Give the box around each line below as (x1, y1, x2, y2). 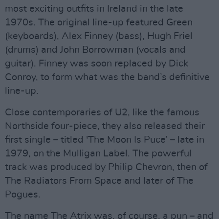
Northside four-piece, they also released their (5, 121, 205, 131)
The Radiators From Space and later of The (5, 176, 194, 186)
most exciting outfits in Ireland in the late (5, 4, 183, 14)
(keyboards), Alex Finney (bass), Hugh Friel (5, 31, 193, 41)
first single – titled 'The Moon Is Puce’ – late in (5, 135, 204, 145)
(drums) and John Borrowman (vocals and (5, 45, 186, 55)
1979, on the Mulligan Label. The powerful (5, 149, 192, 158)
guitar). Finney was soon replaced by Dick (5, 59, 188, 68)
